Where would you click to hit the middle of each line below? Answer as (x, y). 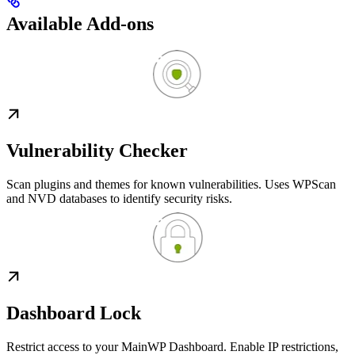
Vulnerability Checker (97, 151)
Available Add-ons (80, 23)
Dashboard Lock (74, 313)
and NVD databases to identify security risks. (119, 199)
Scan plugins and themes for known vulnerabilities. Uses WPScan (171, 185)
